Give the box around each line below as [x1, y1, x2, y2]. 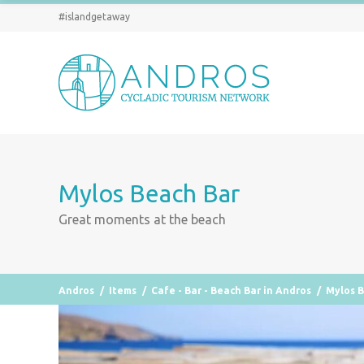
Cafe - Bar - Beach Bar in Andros [151, 285, 311, 296]
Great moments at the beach [58, 212, 226, 227]
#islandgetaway [58, 11, 130, 22]
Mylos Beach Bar [58, 180, 240, 207]
